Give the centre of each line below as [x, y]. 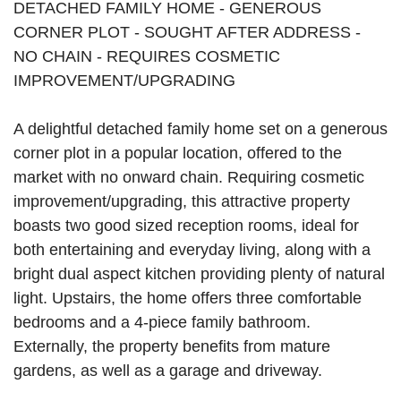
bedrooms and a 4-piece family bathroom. [162, 322]
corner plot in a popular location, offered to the [178, 153]
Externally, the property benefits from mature [172, 346]
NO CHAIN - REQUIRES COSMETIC [147, 56]
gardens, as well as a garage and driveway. [168, 371]
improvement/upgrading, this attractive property [182, 201]
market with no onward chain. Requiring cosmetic [189, 177]
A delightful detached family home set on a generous [200, 129]
